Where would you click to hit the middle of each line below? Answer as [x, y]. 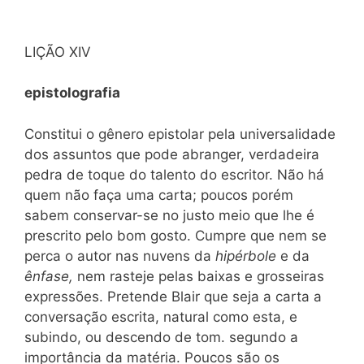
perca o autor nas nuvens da [120, 256]
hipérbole [248, 256]
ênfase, [51, 276]
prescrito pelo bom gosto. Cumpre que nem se [175, 235]
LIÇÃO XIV [58, 52]
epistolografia [72, 93]
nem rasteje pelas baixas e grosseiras [201, 276]
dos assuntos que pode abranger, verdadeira [172, 154]
